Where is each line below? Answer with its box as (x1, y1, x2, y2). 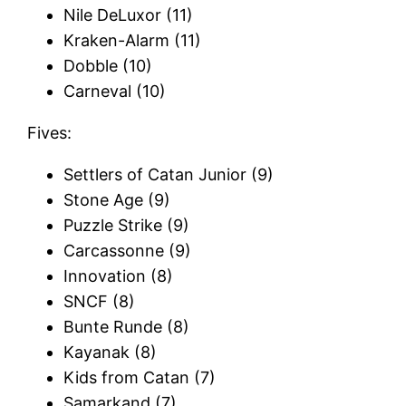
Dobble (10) (63, 55, 153, 75)
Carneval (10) (63, 81, 167, 101)
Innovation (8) (63, 266, 174, 285)
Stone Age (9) (63, 189, 171, 209)
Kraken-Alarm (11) (63, 30, 202, 50)
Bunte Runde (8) (63, 316, 190, 336)
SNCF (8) (63, 291, 136, 311)
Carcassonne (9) (63, 240, 192, 260)
